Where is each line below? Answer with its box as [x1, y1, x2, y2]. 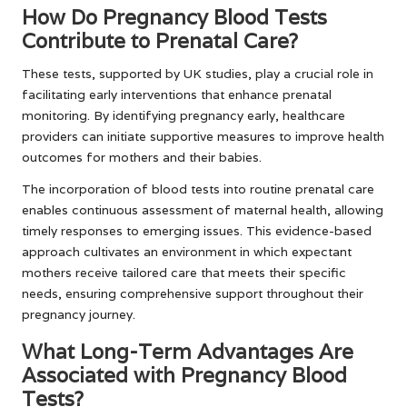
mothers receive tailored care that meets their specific [22, 263, 346, 281]
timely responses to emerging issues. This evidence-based [22, 222, 372, 239]
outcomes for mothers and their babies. [22, 148, 262, 165]
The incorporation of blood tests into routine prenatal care [22, 180, 374, 197]
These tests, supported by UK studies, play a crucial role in [22, 65, 373, 82]
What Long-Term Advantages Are [22, 337, 353, 364]
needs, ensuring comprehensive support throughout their [22, 284, 363, 302]
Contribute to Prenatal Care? [22, 26, 298, 54]
